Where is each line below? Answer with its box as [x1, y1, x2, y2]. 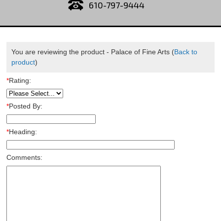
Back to [174, 48, 197, 56]
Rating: [8, 76, 31, 84]
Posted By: [8, 102, 42, 110]
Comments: [6, 153, 42, 161]
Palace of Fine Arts [110, 48, 170, 56]
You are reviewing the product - [11, 48, 111, 56]
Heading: [8, 128, 37, 136]
